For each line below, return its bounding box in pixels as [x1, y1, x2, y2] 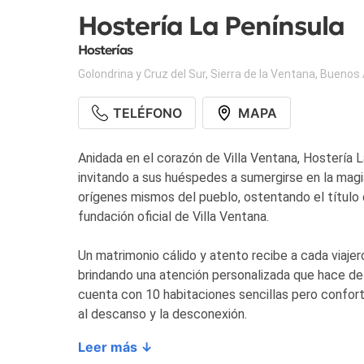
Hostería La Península [78, 9, 344, 42]
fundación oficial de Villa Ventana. [78, 209, 269, 225]
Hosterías [78, 41, 135, 58]
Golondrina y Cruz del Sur [78, 67, 206, 81]
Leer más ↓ [78, 339, 153, 356]
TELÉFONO [113, 105, 183, 122]
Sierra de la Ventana [210, 67, 315, 81]
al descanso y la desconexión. [78, 306, 247, 323]
